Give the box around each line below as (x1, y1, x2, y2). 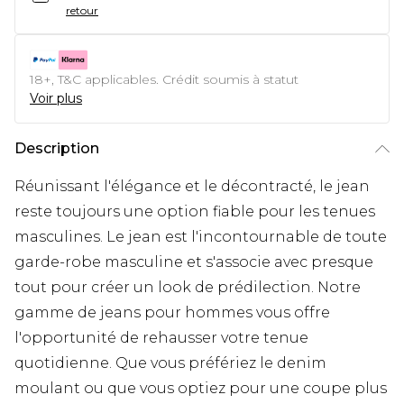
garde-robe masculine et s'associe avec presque (14, 253, 373, 271)
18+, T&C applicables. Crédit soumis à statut (30, 71, 298, 88)
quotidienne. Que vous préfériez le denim (14, 354, 326, 372)
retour (66, 4, 98, 18)
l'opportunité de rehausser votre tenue (14, 329, 308, 347)
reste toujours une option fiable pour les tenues (14, 203, 375, 221)
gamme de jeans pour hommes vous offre (14, 304, 330, 322)
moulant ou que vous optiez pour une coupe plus (14, 380, 387, 398)
